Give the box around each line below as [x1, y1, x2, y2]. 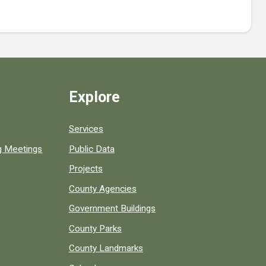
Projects [68, 163, 103, 175]
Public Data [68, 143, 115, 154]
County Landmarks [68, 243, 143, 254]
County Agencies [68, 183, 137, 194]
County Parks [68, 223, 122, 234]
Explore [68, 88, 120, 106]
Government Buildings [68, 203, 156, 214]
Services [68, 123, 103, 135]
